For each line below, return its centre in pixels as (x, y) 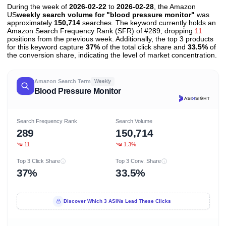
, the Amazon (175, 6)
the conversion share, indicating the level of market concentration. (112, 55)
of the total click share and (144, 47)
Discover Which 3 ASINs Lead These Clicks (118, 201)
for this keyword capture (46, 47)
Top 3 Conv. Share (138, 161)
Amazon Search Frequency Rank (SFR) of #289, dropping (101, 31)
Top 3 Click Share (38, 161)
